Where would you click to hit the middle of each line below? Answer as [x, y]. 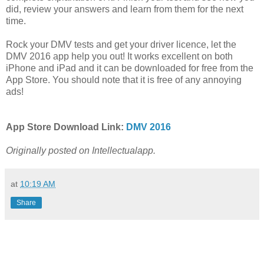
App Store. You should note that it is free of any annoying [124, 80]
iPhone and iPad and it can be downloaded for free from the [130, 68]
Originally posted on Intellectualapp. [81, 150]
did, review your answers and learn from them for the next [125, 9]
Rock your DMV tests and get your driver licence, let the [121, 44]
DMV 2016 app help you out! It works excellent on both [119, 56]
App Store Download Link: [66, 127]
